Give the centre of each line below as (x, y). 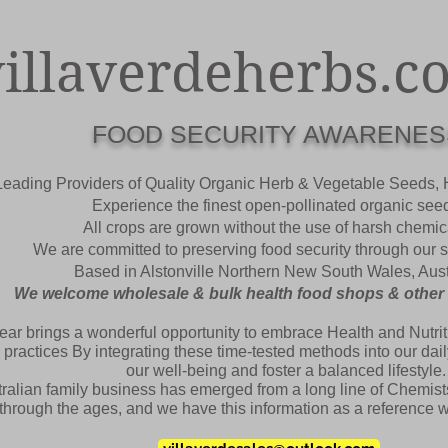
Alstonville (179, 271)
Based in (107, 271)
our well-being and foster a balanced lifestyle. (286, 370)
